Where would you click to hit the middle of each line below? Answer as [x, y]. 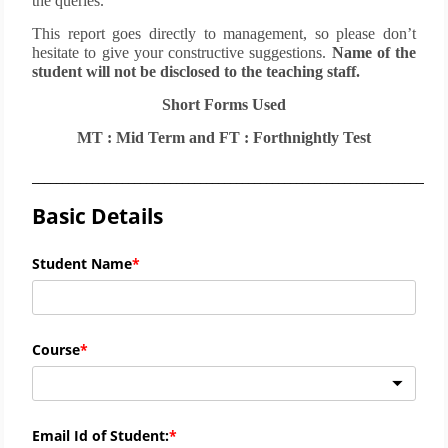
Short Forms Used [224, 104]
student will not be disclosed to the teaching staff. [196, 71]
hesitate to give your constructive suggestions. [182, 52]
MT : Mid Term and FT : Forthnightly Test [224, 137]
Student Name [82, 263]
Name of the [373, 52]
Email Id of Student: [100, 435]
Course [56, 349]
